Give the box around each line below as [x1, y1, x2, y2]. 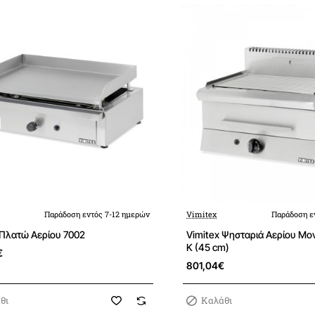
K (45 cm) [186, 241, 230, 254]
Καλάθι [200, 294, 232, 307]
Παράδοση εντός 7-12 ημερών [44, 209, 150, 220]
